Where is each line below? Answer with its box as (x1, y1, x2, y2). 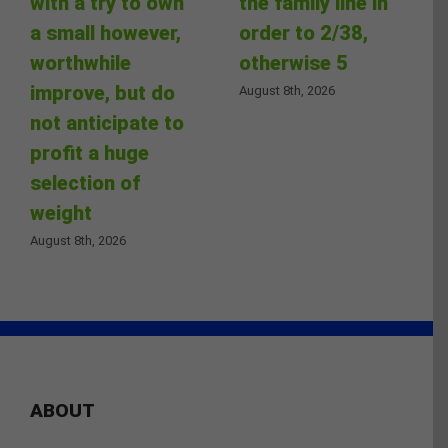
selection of (30, 171, 140, 196)
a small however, (30, 21, 181, 46)
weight (30, 201, 92, 226)
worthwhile (30, 51, 131, 76)
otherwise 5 (238, 51, 348, 76)
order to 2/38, (238, 21, 368, 46)
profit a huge (30, 141, 149, 166)
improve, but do (30, 81, 175, 106)
